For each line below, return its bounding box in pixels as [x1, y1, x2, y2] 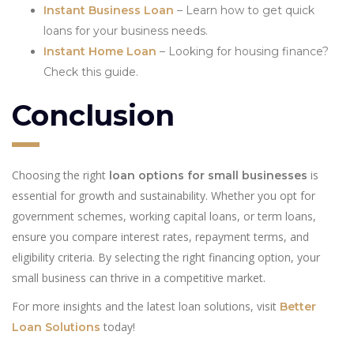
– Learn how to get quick [174, 2, 314, 17]
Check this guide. [43, 64, 138, 79]
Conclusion [12, 97, 175, 133]
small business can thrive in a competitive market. [12, 269, 265, 285]
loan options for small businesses [109, 168, 307, 183]
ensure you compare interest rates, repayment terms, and [12, 228, 309, 244]
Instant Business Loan [43, 2, 174, 17]
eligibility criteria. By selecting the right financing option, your [12, 249, 320, 265]
